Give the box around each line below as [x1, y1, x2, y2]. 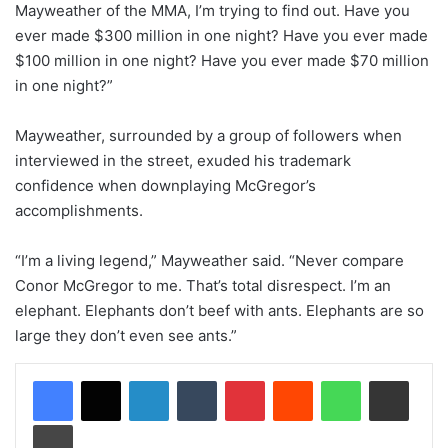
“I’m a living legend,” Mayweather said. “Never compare [15, 250, 404, 270]
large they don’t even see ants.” [15, 325, 237, 345]
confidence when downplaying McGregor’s [15, 175, 316, 195]
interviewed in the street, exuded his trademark [15, 150, 351, 170]
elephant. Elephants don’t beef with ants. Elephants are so [15, 300, 424, 320]
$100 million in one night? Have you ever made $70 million [15, 50, 429, 70]
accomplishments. [15, 200, 143, 220]
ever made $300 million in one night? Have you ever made [15, 25, 428, 45]
